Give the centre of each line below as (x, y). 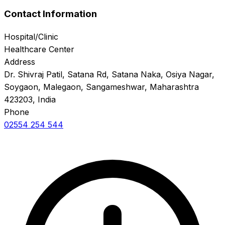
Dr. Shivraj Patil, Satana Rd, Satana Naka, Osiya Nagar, (109, 74)
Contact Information (50, 14)
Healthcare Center (39, 49)
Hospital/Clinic (31, 36)
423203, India (30, 99)
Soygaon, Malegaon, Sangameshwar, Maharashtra (101, 87)
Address (20, 62)
